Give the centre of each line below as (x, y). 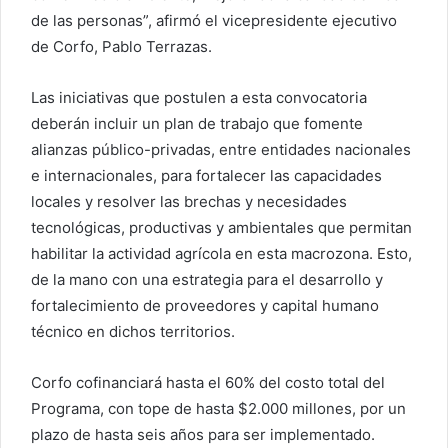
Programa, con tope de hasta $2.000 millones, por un (218, 409)
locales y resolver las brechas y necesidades (189, 202)
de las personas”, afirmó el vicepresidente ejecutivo (214, 21)
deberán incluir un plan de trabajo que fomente (197, 124)
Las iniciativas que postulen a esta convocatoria (199, 98)
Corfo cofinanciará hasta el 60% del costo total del (208, 383)
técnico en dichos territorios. (133, 332)
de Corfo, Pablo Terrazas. (121, 47)
